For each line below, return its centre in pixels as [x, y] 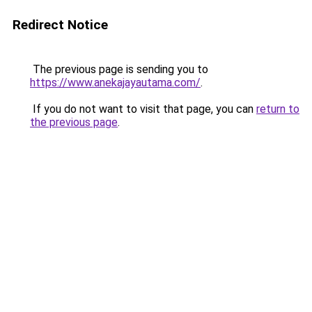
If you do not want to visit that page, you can [143, 109]
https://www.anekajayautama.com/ [115, 83]
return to [278, 109]
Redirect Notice [60, 25]
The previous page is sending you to [119, 69]
